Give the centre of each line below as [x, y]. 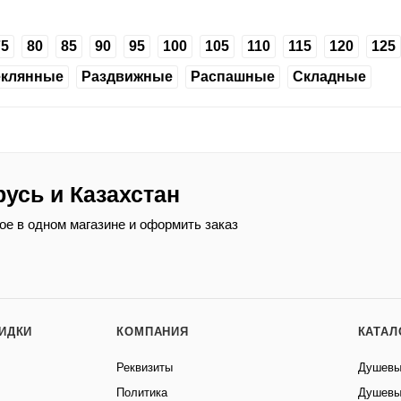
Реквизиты [145, 368]
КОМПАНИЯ [153, 332]
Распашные [233, 77]
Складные [329, 77]
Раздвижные [127, 77]
